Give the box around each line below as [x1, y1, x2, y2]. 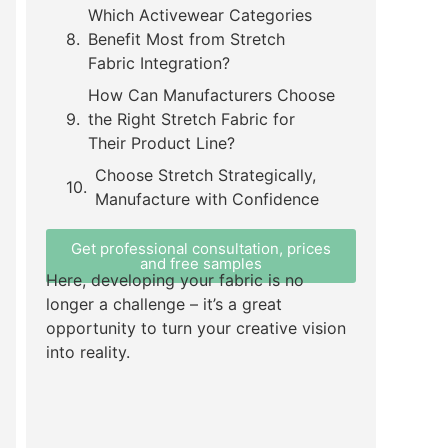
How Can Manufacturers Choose [88, 84, 335, 105]
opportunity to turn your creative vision [46, 317, 346, 338]
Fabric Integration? [88, 52, 230, 73]
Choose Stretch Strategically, [95, 164, 316, 185]
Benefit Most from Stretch [88, 28, 285, 49]
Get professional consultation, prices [71, 238, 331, 258]
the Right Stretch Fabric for [88, 108, 295, 129]
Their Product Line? [88, 132, 235, 153]
